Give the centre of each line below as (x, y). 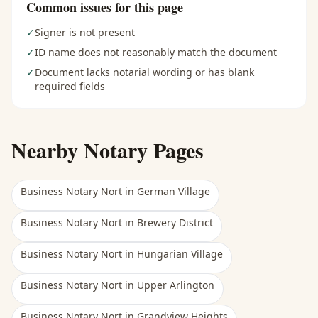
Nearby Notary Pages (108, 150)
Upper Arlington (176, 285)
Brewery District (175, 223)
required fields (70, 86)
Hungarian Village (180, 254)
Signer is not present (85, 32)
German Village (174, 191)
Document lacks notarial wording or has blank (144, 72)
